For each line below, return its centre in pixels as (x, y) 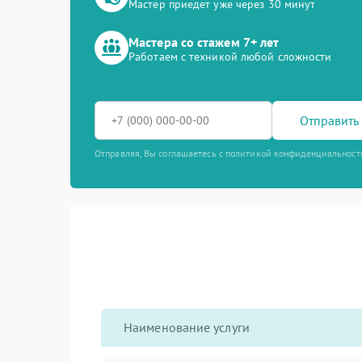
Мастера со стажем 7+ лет (204, 42)
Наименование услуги (187, 327)
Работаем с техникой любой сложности (230, 57)
